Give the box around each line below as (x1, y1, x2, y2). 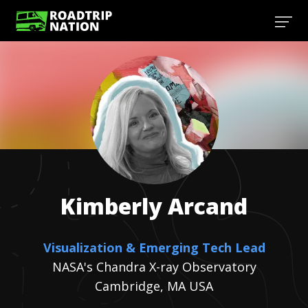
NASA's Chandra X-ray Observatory (52, 258, 256, 275)
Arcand (168, 191, 247, 221)
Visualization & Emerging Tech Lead (43, 239, 265, 256)
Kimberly (60, 191, 162, 221)
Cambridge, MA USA (95, 278, 213, 294)
